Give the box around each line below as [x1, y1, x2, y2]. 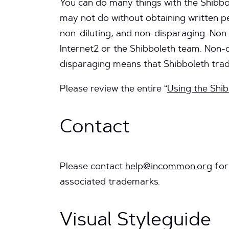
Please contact [60, 163, 125, 172]
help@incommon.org [125, 163, 212, 172]
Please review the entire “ [60, 85, 167, 94]
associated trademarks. [60, 178, 160, 187]
